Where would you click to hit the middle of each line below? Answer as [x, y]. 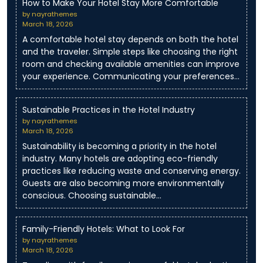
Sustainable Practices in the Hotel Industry [109, 110]
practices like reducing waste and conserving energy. [131, 171]
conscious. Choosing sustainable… [92, 196]
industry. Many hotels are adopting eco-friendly [120, 159]
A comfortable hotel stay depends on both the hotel [130, 40]
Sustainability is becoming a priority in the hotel [119, 146]
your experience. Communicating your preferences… [131, 77]
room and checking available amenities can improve [131, 64]
